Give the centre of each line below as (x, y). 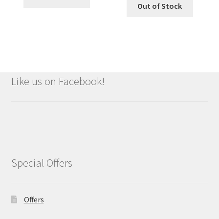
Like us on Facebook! (58, 81)
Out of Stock (160, 6)
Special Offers (42, 163)
